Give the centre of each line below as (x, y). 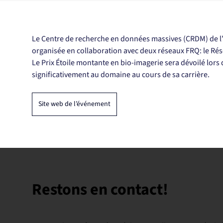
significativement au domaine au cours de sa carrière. (121, 75)
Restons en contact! (100, 190)
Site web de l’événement (74, 104)
